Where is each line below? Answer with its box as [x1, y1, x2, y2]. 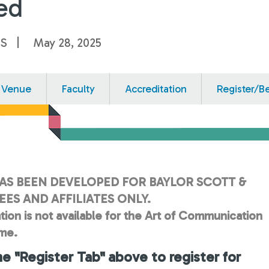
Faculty [61, 82, 95, 95]
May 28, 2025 [33, 35, 101, 50]
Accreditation [125, 82, 187, 95]
